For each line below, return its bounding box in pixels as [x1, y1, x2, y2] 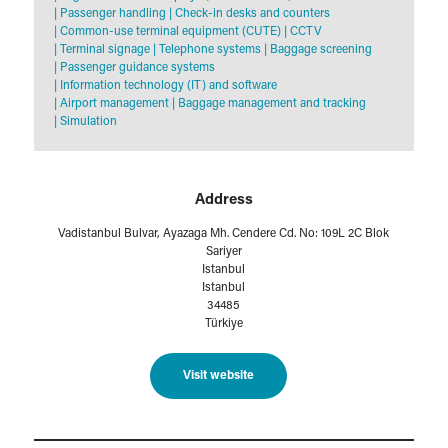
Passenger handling [56, 8, 166, 21]
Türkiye [204, 318, 243, 331]
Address [194, 193, 253, 209]
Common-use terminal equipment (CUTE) [56, 26, 281, 39]
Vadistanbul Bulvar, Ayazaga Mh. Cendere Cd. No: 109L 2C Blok [58, 228, 390, 241]
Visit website [183, 370, 255, 383]
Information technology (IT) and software [56, 80, 277, 93]
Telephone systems [155, 44, 261, 57]
